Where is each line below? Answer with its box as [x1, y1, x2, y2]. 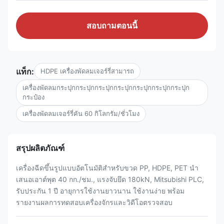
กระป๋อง [22, 93, 44, 101]
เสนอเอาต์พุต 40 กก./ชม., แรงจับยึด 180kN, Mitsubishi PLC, [16, 175, 204, 183]
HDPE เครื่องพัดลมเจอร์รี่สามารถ [40, 67, 134, 75]
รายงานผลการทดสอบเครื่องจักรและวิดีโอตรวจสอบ [16, 198, 172, 206]
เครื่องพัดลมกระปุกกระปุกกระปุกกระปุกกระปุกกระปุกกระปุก [22, 83, 189, 91]
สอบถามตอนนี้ [86, 21, 137, 30]
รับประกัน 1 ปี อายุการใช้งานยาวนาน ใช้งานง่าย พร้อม [16, 186, 184, 195]
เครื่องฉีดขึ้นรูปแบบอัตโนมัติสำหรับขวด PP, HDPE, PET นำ [16, 163, 198, 172]
